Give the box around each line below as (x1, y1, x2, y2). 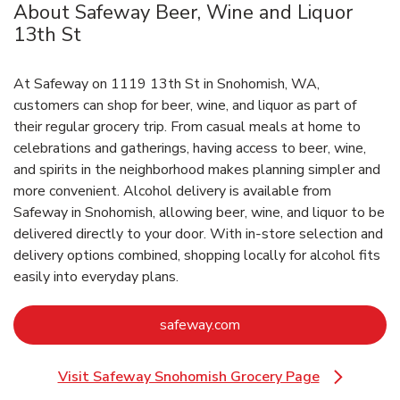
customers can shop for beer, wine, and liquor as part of (13, 96, 356, 116)
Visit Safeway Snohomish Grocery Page (57, 367, 320, 387)
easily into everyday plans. (13, 267, 179, 287)
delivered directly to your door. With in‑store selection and (13, 224, 383, 245)
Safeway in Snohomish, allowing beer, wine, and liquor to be (13, 203, 385, 223)
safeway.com (160, 315, 240, 336)
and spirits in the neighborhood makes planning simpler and (13, 160, 380, 180)
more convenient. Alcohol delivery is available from (13, 181, 331, 202)
